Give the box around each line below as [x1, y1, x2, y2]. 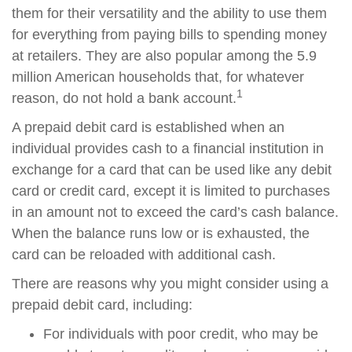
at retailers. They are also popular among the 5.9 [12, 48, 317, 64]
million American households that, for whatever [12, 69, 304, 85]
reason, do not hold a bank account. [12, 90, 236, 106]
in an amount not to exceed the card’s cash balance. [12, 204, 339, 220]
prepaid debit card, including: [12, 297, 192, 313]
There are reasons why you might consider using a [12, 276, 328, 291]
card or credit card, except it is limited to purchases [12, 183, 330, 199]
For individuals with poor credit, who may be [43, 326, 318, 342]
